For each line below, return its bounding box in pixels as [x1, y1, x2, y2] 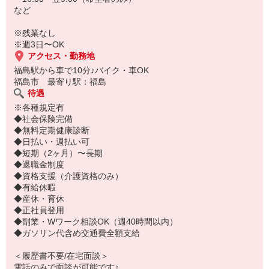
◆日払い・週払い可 [14, 137, 89, 147]
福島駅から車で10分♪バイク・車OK [14, 65, 149, 75]
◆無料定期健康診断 [14, 125, 89, 135]
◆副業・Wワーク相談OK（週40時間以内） [14, 217, 178, 226]
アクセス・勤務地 [28, 51, 95, 61]
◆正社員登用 [14, 205, 64, 215]
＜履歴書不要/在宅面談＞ [14, 251, 109, 261]
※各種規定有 [14, 103, 64, 112]
